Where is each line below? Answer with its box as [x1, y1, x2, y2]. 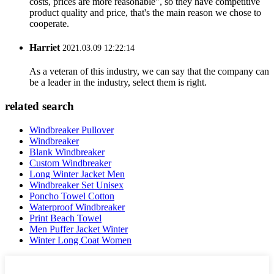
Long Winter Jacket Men [29, 168, 125, 179]
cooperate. [29, 18, 69, 29]
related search [5, 100, 74, 113]
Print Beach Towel [29, 212, 102, 223]
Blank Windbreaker [29, 146, 105, 157]
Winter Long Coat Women [29, 234, 131, 245]
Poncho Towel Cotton [29, 190, 114, 201]
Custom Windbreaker [29, 157, 111, 168]
